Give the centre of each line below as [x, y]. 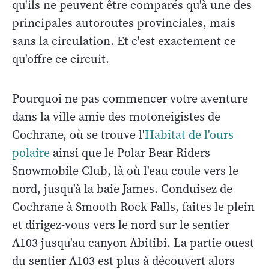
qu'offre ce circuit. [61, 59]
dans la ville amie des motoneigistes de [116, 117]
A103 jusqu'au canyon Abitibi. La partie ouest [133, 243]
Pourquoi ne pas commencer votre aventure [130, 99]
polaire [31, 153]
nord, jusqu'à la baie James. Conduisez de [122, 189]
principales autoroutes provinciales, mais [124, 23]
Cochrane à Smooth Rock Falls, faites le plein [133, 207]
